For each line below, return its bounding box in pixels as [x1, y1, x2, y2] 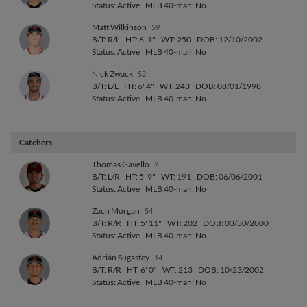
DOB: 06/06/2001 [197, 171, 262, 182]
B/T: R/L [92, 34, 120, 45]
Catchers [19, 137, 52, 147]
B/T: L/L [92, 81, 119, 91]
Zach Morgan [92, 206, 141, 216]
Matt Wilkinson [92, 22, 148, 32]
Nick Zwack [92, 69, 134, 79]
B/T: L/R [92, 171, 120, 182]
